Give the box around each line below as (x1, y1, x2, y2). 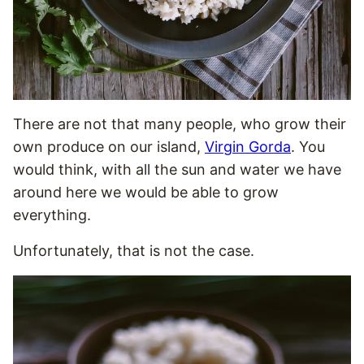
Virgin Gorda (205, 138, 291, 155)
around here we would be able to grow (13, 184, 279, 201)
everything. (13, 206, 91, 223)
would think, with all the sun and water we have (13, 161, 341, 178)
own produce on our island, (13, 138, 205, 155)
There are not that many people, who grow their (13, 115, 346, 132)
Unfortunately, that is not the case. (13, 242, 254, 259)
